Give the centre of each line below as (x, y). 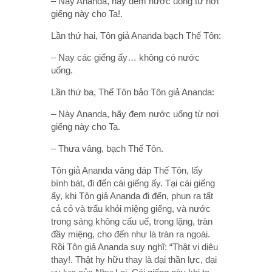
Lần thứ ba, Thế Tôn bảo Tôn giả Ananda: (133, 92)
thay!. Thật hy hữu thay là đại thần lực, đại (134, 259)
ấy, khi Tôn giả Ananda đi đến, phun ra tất (132, 195)
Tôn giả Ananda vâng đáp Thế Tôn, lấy (127, 170)
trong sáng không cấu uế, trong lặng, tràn (132, 221)
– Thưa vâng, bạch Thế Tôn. (107, 148)
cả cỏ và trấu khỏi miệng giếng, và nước (131, 208)
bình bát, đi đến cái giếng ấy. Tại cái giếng (133, 183)
